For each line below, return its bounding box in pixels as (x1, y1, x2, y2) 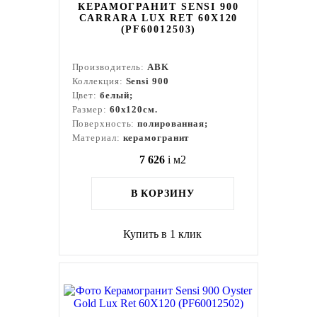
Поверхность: (71, 118, 138, 129)
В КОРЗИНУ (130, 188, 195, 199)
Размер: (71, 104, 110, 115)
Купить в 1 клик (123, 228, 202, 240)
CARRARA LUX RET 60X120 (79, 13, 238, 23)
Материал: (71, 132, 123, 143)
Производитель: (71, 62, 148, 72)
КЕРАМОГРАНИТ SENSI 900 (78, 1, 239, 12)
